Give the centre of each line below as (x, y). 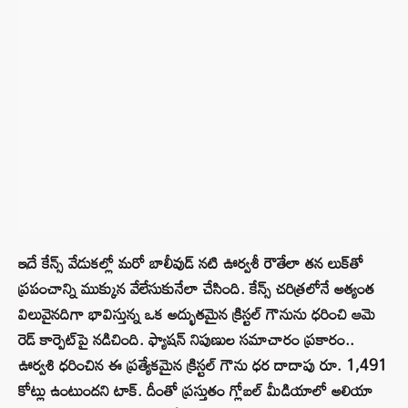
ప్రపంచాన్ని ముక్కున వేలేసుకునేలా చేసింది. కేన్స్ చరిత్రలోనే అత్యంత (196, 289)
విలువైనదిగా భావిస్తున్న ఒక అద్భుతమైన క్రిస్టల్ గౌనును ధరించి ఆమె (197, 314)
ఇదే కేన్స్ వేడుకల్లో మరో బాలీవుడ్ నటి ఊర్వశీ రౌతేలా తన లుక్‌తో (191, 263)
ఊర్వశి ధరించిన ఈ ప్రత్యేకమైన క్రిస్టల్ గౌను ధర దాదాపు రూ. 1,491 (203, 365)
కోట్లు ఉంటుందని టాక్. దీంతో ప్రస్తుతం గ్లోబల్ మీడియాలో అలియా (195, 391)
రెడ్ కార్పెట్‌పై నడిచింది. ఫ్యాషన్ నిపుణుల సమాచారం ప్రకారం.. (186, 340)
